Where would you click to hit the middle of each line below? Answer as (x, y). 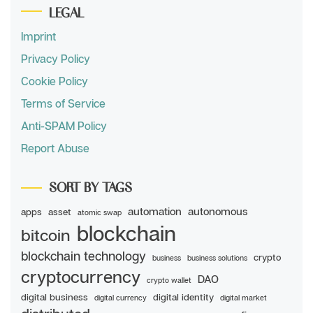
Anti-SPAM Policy (64, 126)
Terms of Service (63, 104)
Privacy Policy (56, 59)
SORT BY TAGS (90, 187)
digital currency (121, 298)
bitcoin (46, 235)
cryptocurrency (81, 277)
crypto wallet (169, 281)
